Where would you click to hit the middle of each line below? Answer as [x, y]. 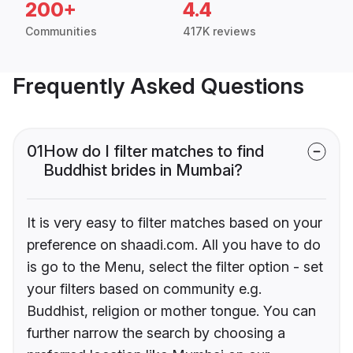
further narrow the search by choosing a [156, 333]
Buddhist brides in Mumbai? [143, 171]
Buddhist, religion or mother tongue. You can [171, 311]
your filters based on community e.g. [144, 289]
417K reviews [219, 32]
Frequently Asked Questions [158, 86]
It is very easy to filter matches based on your [175, 223]
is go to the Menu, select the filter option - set [175, 267]
